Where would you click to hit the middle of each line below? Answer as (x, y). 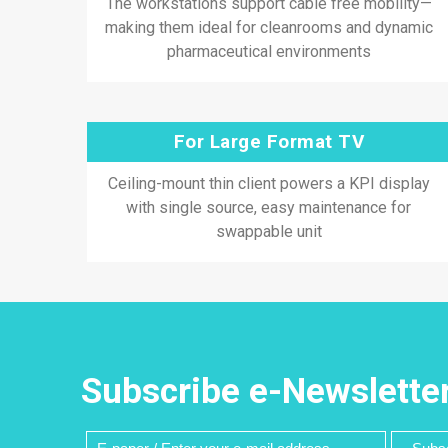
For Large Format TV (269, 141)
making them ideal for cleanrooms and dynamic (268, 27)
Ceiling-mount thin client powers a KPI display (268, 183)
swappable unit (268, 231)
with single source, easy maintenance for (269, 207)
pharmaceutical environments (268, 51)
